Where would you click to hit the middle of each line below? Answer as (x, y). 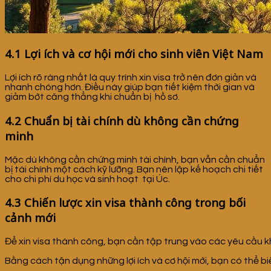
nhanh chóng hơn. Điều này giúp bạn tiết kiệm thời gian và (130, 87)
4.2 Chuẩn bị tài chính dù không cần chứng (122, 120)
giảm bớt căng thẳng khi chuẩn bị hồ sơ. (92, 97)
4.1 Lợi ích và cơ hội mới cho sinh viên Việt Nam (134, 54)
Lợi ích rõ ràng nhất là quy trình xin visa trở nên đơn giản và (131, 78)
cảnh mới (30, 218)
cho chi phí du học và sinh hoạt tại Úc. (87, 179)
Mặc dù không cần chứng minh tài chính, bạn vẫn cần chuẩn (135, 159)
